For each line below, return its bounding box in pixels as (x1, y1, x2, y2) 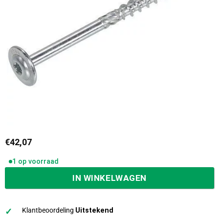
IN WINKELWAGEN (72, 173, 147, 183)
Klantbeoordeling (22, 206, 76, 215)
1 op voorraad (12, 157, 59, 166)
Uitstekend (75, 206, 114, 215)
